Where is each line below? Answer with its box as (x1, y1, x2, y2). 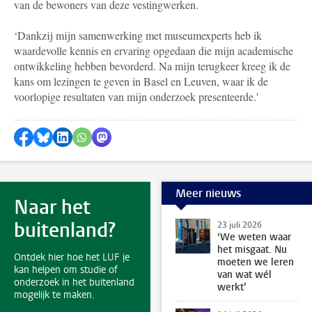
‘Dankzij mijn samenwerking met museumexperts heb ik (14, 28, 262, 43)
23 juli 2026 (217, 219, 262, 231)
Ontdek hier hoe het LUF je (14, 251, 130, 265)
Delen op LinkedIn (68, 127, 152, 143)
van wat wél (217, 268, 272, 282)
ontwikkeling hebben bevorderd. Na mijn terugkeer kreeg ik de (14, 58, 290, 74)
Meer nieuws (175, 185, 241, 201)
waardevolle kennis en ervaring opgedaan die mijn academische (14, 43, 293, 58)
